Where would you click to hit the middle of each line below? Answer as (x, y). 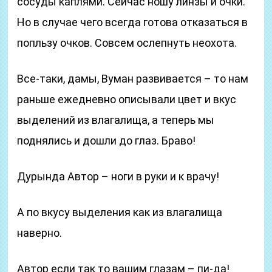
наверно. (40, 233)
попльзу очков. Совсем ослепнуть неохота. (127, 43)
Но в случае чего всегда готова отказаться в (133, 22)
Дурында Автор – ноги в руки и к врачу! (118, 176)
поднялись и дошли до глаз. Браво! (107, 141)
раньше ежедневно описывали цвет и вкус (127, 99)
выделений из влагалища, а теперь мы (116, 120)
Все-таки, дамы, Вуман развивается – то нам (133, 79)
